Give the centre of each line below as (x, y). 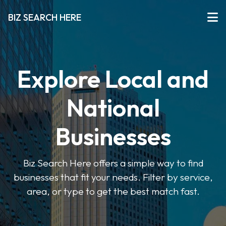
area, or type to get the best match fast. (113, 191)
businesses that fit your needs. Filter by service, (113, 177)
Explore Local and (113, 79)
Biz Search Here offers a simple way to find (113, 163)
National (113, 107)
